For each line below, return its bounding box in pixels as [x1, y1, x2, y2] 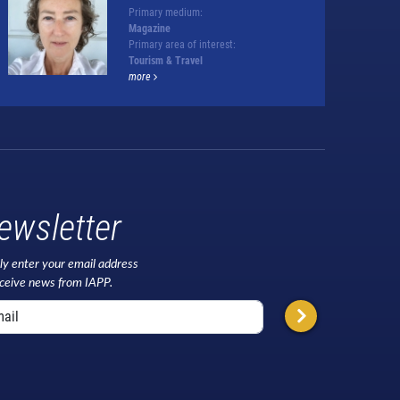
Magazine [128, 21, 171, 35]
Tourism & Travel [128, 54, 203, 67]
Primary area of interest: [128, 37, 236, 51]
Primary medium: [128, 5, 203, 19]
